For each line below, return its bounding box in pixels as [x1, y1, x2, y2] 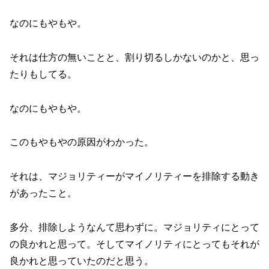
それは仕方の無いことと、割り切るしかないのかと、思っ [10, 52, 259, 62]
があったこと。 [10, 188, 77, 199]
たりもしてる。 [10, 68, 77, 79]
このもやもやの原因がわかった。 [10, 137, 154, 148]
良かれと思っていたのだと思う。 [10, 255, 154, 266]
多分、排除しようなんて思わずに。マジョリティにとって [10, 222, 259, 232]
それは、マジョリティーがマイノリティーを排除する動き [10, 171, 259, 182]
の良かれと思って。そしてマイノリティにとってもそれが [10, 238, 259, 249]
